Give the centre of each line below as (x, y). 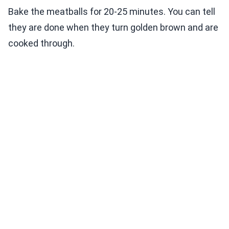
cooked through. (41, 43)
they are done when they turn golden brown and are (113, 27)
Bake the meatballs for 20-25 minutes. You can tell (112, 11)
